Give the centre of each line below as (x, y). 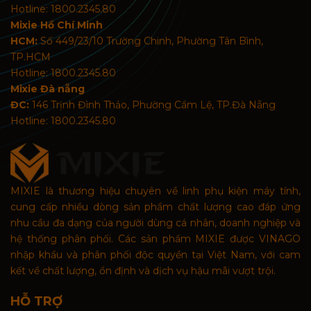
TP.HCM (31, 57)
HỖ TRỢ (36, 302)
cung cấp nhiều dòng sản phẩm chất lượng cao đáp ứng (155, 207)
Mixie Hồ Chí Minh (57, 25)
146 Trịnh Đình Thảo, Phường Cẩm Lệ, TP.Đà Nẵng (152, 105)
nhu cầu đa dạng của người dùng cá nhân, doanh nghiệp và (155, 223)
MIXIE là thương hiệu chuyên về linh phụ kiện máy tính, (155, 191)
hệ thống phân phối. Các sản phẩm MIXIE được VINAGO (155, 239)
